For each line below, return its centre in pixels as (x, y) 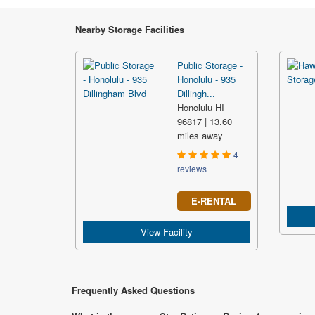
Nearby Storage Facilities (130, 29)
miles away (200, 135)
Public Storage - (210, 65)
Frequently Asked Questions (133, 290)
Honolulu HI (201, 107)
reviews (192, 168)
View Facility (167, 231)
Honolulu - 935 (206, 79)
